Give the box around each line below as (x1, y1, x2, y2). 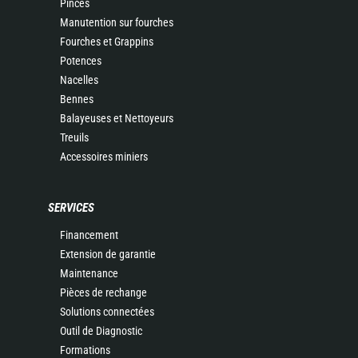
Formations (60, 344, 110, 356)
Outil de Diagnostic (60, 324, 142, 337)
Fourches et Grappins (60, 35, 153, 48)
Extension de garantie (60, 248, 156, 261)
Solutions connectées (60, 305, 154, 318)
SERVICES (48, 201, 94, 215)
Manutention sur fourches (60, 16, 173, 29)
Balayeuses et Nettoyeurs (60, 112, 173, 125)
